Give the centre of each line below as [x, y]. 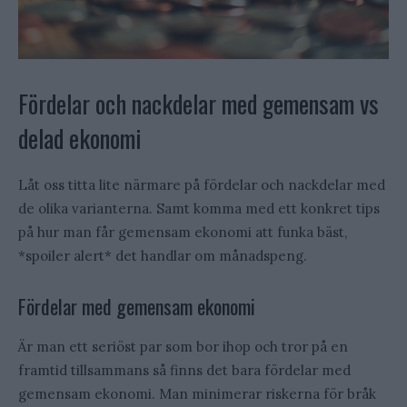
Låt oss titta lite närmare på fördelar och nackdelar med [202, 185]
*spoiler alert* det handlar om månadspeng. [163, 256]
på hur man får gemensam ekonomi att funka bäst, [183, 233]
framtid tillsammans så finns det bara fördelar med [184, 371]
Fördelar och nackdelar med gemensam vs [199, 104]
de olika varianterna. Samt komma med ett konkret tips [199, 209]
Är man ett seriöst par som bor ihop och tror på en [183, 347]
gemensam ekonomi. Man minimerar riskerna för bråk [197, 394]
